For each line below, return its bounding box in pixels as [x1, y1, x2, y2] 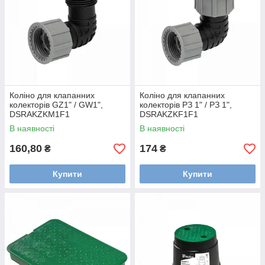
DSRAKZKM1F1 [9, 109, 70, 119]
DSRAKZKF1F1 [140, 109, 198, 119]
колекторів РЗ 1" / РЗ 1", [140, 100, 232, 109]
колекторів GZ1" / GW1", [9, 100, 103, 109]
